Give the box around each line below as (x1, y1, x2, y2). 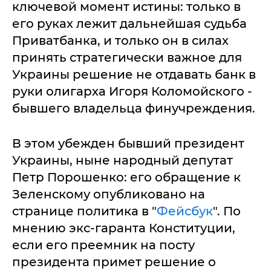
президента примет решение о (12, 255, 216, 269)
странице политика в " (12, 204, 157, 218)
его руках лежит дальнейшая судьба (12, 16, 247, 31)
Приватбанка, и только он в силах (12, 33, 229, 48)
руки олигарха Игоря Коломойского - (12, 84, 252, 99)
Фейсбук (157, 204, 213, 218)
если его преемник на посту (12, 238, 195, 252)
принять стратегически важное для (12, 50, 242, 65)
